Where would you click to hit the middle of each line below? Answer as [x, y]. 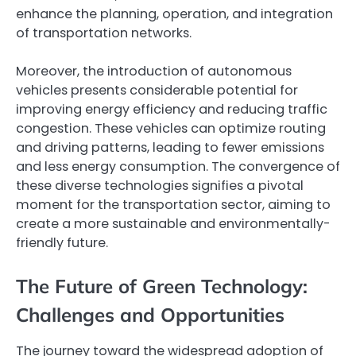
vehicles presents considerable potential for [157, 90]
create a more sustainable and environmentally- [173, 223]
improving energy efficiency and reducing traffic [172, 109]
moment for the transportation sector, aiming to [173, 204]
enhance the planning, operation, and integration [174, 14]
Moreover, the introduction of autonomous [154, 71]
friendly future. [62, 242]
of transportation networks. [104, 33]
